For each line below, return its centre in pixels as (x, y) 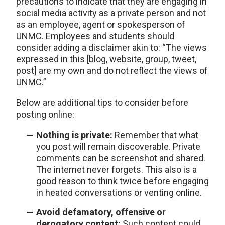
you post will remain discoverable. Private (118, 146)
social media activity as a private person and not (111, 13)
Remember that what (155, 135)
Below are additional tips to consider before (102, 102)
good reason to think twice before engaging (123, 181)
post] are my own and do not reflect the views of (112, 70)
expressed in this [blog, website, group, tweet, (106, 59)
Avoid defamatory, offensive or (101, 212)
